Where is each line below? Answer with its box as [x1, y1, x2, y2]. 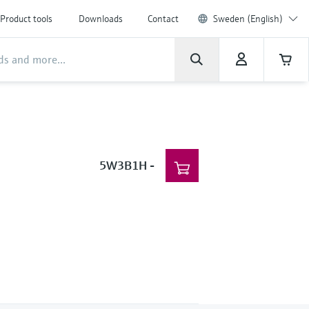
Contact [148, 12, 179, 25]
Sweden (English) [213, 12, 283, 25]
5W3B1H [99, 157, 147, 173]
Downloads [79, 12, 123, 25]
